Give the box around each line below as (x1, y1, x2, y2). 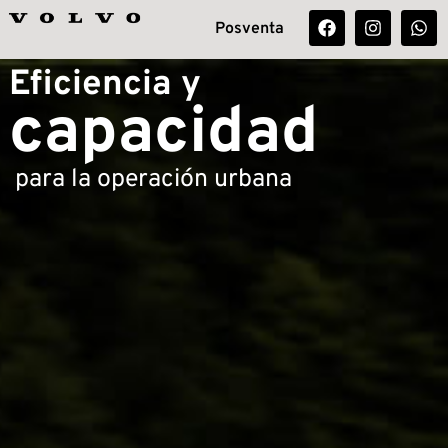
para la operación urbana (8, 163, 298, 196)
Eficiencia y (8, 62, 201, 107)
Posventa (214, 19, 284, 40)
